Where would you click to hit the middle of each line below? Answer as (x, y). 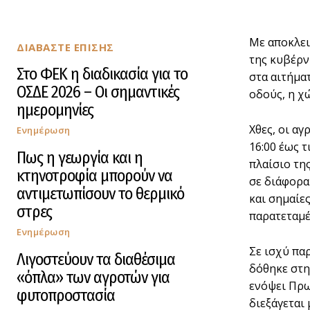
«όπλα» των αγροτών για (93, 277)
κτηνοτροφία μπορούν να (94, 175)
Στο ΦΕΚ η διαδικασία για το (102, 74)
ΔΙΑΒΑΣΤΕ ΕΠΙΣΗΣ (65, 47)
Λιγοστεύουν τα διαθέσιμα (96, 259)
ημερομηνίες (55, 110)
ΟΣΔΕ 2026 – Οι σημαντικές (98, 92)
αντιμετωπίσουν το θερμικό (100, 193)
